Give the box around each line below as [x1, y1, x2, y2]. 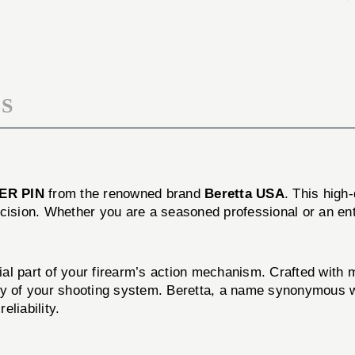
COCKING [247, 4, 300, 17]
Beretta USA [204, 185, 284, 201]
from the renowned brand [44, 185, 205, 201]
